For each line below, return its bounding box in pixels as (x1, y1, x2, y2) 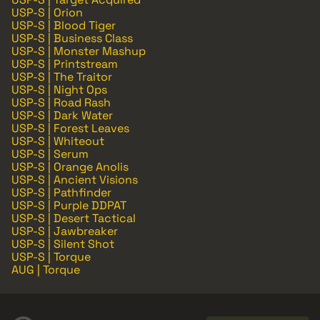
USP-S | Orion (11, 5, 83, 21)
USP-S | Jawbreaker (11, 224, 118, 239)
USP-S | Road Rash (11, 95, 111, 111)
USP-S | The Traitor (11, 69, 112, 85)
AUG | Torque (11, 262, 80, 278)
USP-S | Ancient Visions (11, 172, 138, 188)
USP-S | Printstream (11, 56, 118, 72)
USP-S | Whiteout (11, 134, 104, 149)
